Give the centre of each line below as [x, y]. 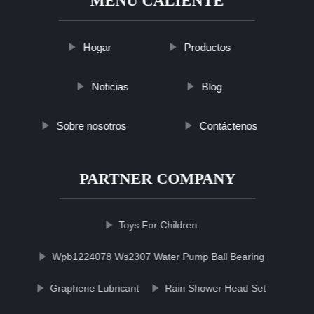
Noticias [110, 86]
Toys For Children [158, 225]
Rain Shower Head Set [216, 288]
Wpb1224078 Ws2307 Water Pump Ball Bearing [158, 256]
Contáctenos [228, 125]
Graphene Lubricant [95, 288]
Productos [207, 47]
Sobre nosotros [91, 125]
